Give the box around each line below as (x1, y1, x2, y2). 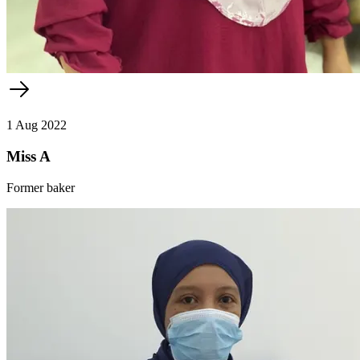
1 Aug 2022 (6, 118, 67, 133)
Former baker (6, 180, 75, 194)
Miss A (6, 147, 51, 165)
